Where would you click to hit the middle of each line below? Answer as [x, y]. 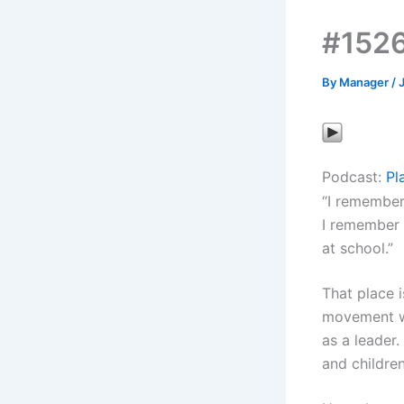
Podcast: [354, 176]
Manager [365, 82]
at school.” [358, 248]
